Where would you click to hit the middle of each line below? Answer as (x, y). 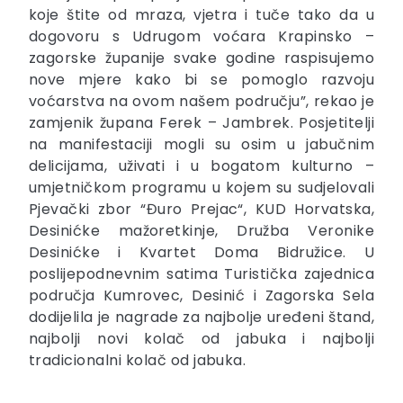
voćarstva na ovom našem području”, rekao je (201, 102)
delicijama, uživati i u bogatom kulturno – (201, 166)
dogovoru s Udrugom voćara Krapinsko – (201, 37)
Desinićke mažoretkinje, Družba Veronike (201, 231)
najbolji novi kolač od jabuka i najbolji (201, 339)
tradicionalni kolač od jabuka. (138, 361)
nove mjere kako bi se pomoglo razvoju (201, 80)
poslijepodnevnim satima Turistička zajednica (201, 274)
